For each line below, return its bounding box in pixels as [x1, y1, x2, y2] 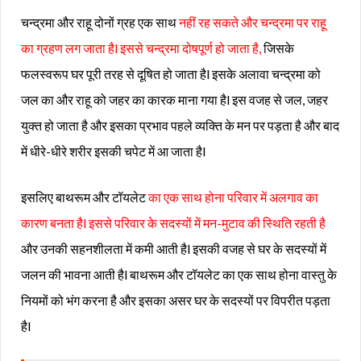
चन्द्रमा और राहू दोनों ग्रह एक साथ [21, 14, 179, 30]
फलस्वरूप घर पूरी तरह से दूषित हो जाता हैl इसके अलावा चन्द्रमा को [21, 65, 321, 81]
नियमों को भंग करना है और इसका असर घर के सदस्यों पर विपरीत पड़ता [21, 292, 330, 308]
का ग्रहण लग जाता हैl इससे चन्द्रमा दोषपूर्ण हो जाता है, [21, 39, 261, 56]
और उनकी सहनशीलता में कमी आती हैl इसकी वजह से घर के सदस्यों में [21, 240, 326, 256]
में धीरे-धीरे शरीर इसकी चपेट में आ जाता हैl [21, 143, 205, 159]
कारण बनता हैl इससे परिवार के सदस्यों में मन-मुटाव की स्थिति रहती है [21, 214, 326, 230]
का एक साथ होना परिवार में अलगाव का [148, 189, 318, 205]
